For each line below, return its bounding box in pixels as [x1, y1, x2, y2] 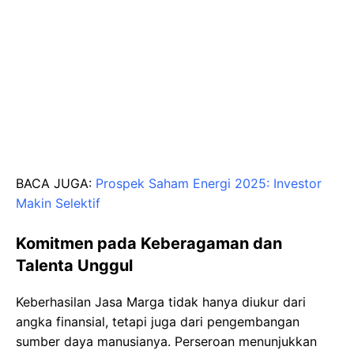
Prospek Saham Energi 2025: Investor [96, 175, 322, 191]
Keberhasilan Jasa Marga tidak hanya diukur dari [16, 293, 306, 310]
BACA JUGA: [16, 175, 96, 191]
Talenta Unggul [16, 255, 133, 275]
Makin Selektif [16, 194, 100, 211]
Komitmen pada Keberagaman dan [16, 233, 282, 253]
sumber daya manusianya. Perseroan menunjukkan [16, 333, 317, 349]
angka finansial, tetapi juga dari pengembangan [16, 313, 299, 330]
